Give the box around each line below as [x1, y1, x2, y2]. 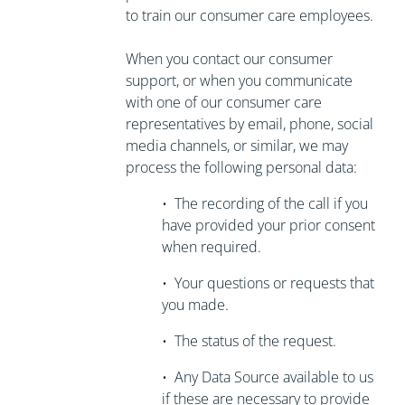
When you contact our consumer [125, 49, 333, 69]
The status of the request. [174, 331, 336, 351]
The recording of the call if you [174, 193, 368, 213]
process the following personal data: [125, 157, 357, 177]
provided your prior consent [194, 215, 375, 235]
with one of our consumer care [125, 92, 322, 112]
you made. [161, 295, 229, 315]
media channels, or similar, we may [125, 136, 348, 155]
